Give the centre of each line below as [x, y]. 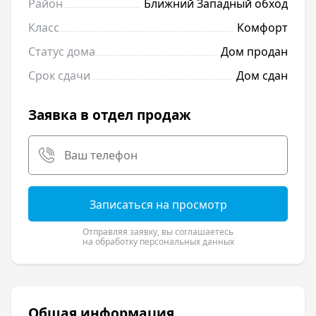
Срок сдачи [59, 76]
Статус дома [62, 52]
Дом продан [254, 52]
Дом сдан [262, 76]
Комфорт [262, 28]
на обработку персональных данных [158, 242]
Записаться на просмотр [158, 205]
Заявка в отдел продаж [110, 115]
